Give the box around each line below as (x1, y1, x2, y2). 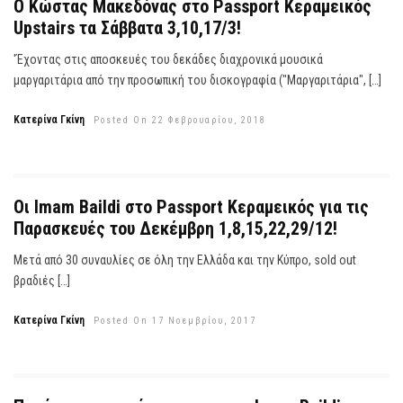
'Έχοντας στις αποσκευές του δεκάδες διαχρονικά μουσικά (13, 52, 323, 67)
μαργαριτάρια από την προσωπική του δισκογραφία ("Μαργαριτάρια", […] (13, 73, 381, 87)
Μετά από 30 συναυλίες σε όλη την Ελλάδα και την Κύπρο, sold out (13, 252, 356, 267)
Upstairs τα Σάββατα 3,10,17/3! (13, 17, 241, 39)
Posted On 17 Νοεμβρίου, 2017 (94, 315, 256, 326)
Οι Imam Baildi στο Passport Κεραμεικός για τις (13, 195, 369, 218)
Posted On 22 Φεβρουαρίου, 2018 (94, 115, 266, 125)
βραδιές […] (13, 273, 70, 288)
